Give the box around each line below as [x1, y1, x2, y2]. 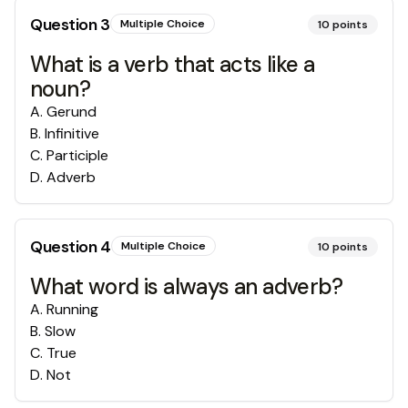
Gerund [46, 102, 97, 121]
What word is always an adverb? [30, 272, 342, 301]
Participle [46, 146, 108, 165]
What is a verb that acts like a [30, 50, 315, 78]
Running [46, 300, 98, 319]
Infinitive [45, 124, 99, 143]
